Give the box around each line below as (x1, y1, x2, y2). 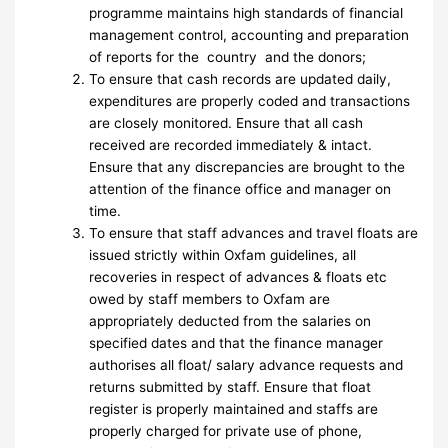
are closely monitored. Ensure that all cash (89, 115, 364, 132)
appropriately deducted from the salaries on (89, 313, 372, 330)
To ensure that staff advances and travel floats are (89, 225, 419, 242)
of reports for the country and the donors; (89, 49, 367, 66)
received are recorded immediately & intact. (89, 137, 373, 154)
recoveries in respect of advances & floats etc (89, 269, 388, 286)
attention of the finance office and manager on (89, 181, 392, 198)
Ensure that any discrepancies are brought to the (89, 159, 406, 176)
